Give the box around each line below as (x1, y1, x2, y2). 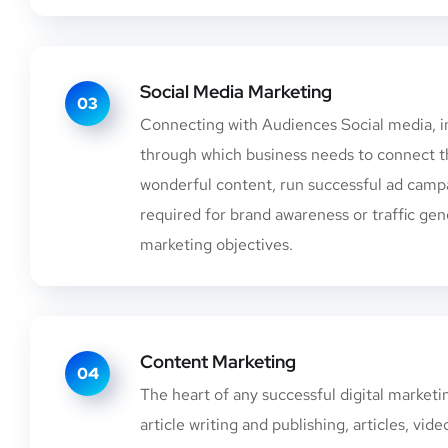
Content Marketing (140, 349, 296, 373)
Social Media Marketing (140, 79, 332, 103)
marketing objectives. (140, 233, 293, 255)
